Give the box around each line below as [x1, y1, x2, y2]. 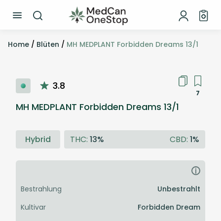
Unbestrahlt [157, 184, 200, 194]
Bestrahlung [21, 184, 62, 194]
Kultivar [21, 202, 46, 213]
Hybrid [25, 134, 51, 146]
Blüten [37, 39, 59, 49]
